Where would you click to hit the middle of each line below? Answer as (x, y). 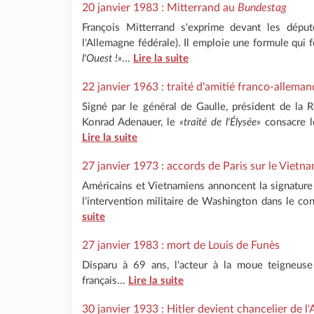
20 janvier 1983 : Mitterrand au (160, 7)
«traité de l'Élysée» (220, 122)
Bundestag (262, 7)
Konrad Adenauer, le (131, 122)
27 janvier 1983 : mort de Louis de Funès (181, 245)
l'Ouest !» (102, 58)
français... (105, 280)
